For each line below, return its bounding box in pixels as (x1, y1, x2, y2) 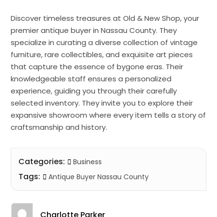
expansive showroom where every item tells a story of (11, 109, 206, 120)
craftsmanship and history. (11, 122, 108, 132)
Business (73, 156, 102, 167)
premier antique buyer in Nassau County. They (11, 25, 177, 35)
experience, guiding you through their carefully (11, 85, 177, 96)
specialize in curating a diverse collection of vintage (11, 37, 198, 47)
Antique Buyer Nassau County (46, 171, 149, 182)
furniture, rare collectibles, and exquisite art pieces (11, 49, 193, 60)
